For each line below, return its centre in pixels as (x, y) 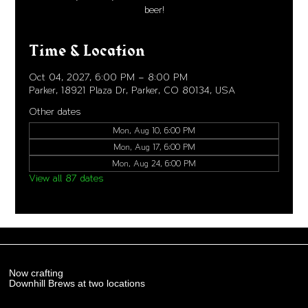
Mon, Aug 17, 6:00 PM (154, 147)
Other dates (55, 111)
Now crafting (36, 273)
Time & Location (87, 51)
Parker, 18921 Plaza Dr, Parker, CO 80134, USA (132, 90)
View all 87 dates (66, 178)
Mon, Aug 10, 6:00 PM (154, 130)
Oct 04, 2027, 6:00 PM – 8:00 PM (109, 77)
